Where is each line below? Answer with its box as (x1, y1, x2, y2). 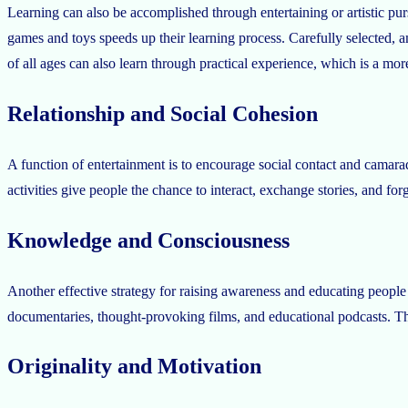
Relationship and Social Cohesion (7, 101, 318, 126)
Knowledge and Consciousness (7, 228, 290, 252)
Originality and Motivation (7, 354, 261, 379)
